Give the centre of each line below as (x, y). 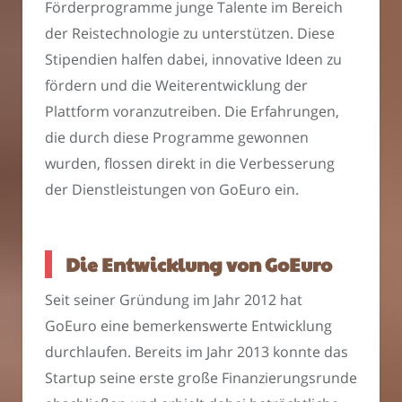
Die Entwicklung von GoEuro (199, 264)
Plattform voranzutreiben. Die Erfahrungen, (192, 112)
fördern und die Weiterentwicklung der (176, 86)
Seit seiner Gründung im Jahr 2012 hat (174, 300)
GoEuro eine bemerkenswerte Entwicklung (188, 326)
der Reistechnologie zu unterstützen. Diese (190, 34)
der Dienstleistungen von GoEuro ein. (172, 190)
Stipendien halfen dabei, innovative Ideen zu (193, 60)
